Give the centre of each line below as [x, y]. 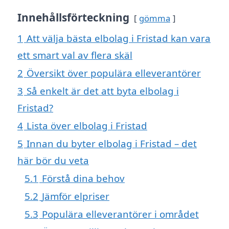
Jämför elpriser [76, 196]
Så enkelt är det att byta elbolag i [103, 91]
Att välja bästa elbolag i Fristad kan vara [119, 38]
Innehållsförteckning [73, 18]
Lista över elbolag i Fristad [87, 126]
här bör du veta [53, 161]
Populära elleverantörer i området [120, 214]
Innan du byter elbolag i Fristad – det [112, 144]
